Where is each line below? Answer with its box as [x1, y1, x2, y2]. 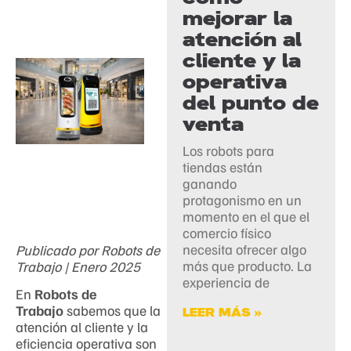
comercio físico [183, 224, 272, 242]
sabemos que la [63, 302, 161, 320]
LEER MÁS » [183, 305, 262, 321]
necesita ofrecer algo [183, 241, 307, 259]
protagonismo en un [183, 191, 302, 209]
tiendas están [183, 158, 263, 176]
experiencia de [183, 273, 270, 291]
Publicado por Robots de [16, 241, 160, 259]
